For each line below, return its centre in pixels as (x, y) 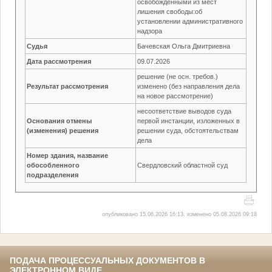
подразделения (53, 175)
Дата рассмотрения (59, 61)
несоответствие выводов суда (185, 111)
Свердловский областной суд (183, 165)
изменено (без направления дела (189, 86)
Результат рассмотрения (68, 86)
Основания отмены (59, 121)
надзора (150, 31)
